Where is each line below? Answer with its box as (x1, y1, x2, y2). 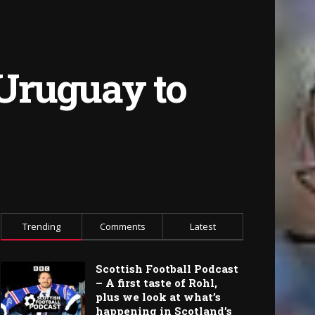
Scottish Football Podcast (96, 262, 238, 276)
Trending (22, 220, 60, 233)
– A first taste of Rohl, (96, 276, 217, 290)
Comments (99, 220, 146, 233)
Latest (190, 220, 216, 233)
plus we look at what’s (96, 290, 221, 304)
